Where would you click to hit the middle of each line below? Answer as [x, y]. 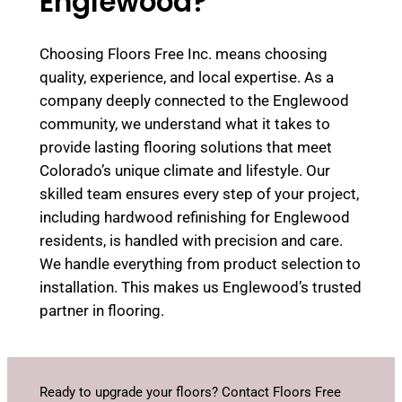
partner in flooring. [101, 310]
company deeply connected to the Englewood [194, 100]
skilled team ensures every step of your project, [199, 193]
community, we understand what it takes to [184, 123]
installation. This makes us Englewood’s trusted [200, 287]
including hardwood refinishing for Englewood [194, 217]
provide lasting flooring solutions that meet [185, 147]
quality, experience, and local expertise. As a [186, 77]
